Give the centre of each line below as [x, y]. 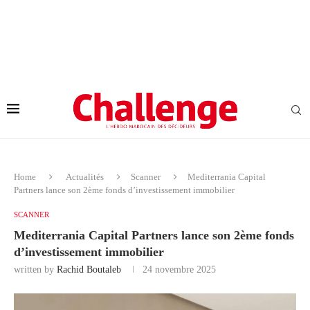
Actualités [85, 176]
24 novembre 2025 [179, 269]
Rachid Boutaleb [89, 269]
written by [35, 269]
